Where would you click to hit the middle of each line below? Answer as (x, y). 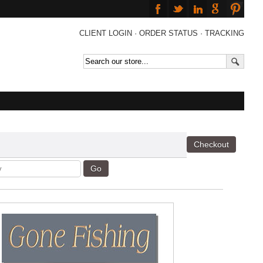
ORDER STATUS (168, 33)
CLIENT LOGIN (106, 33)
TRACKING (225, 33)
